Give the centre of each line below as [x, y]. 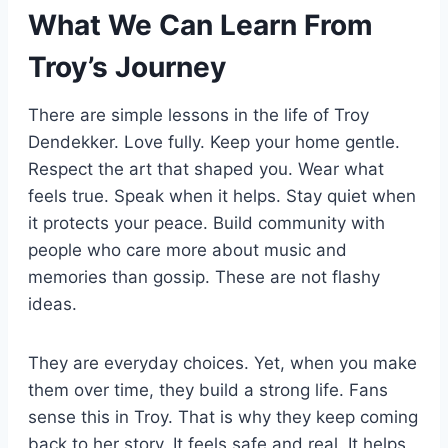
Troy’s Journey [127, 66]
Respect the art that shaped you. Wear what [206, 168]
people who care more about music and [187, 249]
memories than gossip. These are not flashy [204, 276]
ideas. [52, 303]
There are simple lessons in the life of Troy [198, 114]
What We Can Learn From [200, 24]
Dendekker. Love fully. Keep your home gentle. [214, 141]
